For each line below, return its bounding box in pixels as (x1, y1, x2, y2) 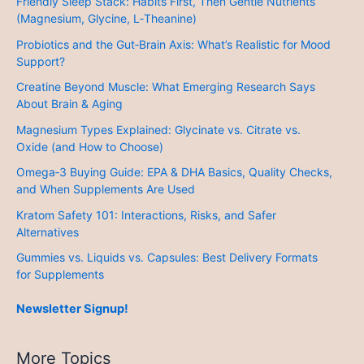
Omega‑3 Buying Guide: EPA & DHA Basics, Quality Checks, (16, 165, 332, 180)
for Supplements (16, 267, 104, 282)
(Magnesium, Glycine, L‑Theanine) (16, 11, 197, 26)
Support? (16, 54, 65, 68)
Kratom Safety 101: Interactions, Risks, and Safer (16, 207, 276, 222)
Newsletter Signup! (16, 301, 128, 317)
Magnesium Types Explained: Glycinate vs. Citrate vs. (16, 122, 301, 136)
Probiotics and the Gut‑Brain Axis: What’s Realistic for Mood (16, 37, 331, 51)
